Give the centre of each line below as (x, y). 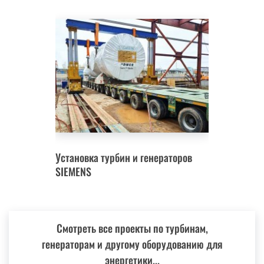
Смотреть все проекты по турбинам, (132, 228)
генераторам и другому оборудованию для (132, 244)
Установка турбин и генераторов (124, 158)
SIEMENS (73, 172)
